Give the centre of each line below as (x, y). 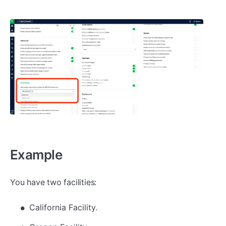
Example (36, 154)
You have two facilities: (53, 182)
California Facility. (63, 208)
